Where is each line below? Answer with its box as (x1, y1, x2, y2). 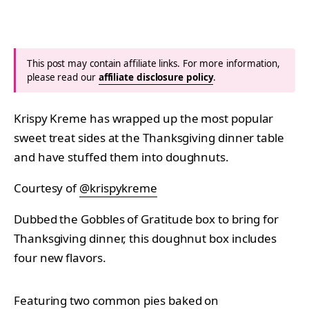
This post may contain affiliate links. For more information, (27, 57, 281, 70)
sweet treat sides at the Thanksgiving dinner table (14, 129, 284, 146)
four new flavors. (14, 249, 106, 266)
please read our (27, 70, 99, 83)
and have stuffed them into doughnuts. (14, 148, 229, 165)
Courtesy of (14, 179, 80, 196)
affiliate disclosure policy (98, 70, 214, 83)
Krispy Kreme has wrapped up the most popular (14, 110, 274, 126)
